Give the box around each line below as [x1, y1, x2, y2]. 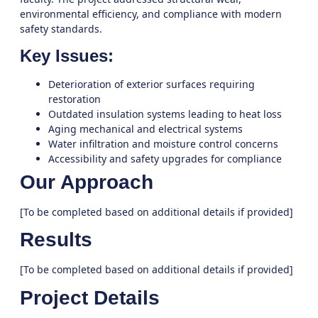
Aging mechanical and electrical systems [48, 121, 243, 136]
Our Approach [20, 170, 153, 193]
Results [20, 229, 92, 251]
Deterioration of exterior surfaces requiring [48, 77, 255, 91]
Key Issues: [20, 45, 114, 65]
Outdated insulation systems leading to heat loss [48, 106, 282, 121]
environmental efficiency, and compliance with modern [20, 7, 282, 21]
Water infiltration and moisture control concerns [48, 136, 278, 150]
